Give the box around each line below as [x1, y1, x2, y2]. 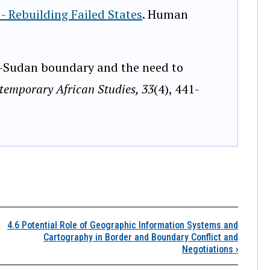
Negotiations [182, 243, 236, 255]
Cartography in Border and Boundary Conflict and [43, 231, 238, 243]
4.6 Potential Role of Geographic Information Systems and [7, 219, 238, 231]
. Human [142, 5, 188, 22]
